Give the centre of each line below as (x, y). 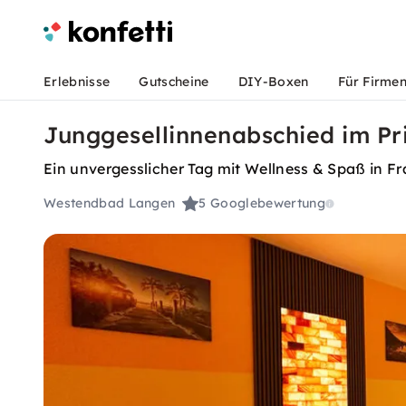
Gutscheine (174, 82)
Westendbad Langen (110, 203)
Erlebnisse (77, 82)
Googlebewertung (268, 203)
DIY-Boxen (273, 82)
